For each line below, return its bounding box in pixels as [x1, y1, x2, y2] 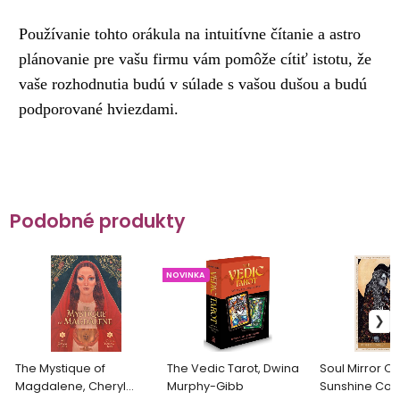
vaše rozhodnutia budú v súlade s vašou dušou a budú [19, 74, 368, 93]
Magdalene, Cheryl [15, 379, 127, 395]
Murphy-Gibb [167, 379, 245, 395]
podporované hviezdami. [19, 99, 179, 118]
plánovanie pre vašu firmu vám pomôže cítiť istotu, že [19, 49, 372, 68]
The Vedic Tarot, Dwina [167, 361, 300, 377]
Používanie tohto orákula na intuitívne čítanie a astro [19, 24, 362, 43]
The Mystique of [15, 361, 106, 377]
